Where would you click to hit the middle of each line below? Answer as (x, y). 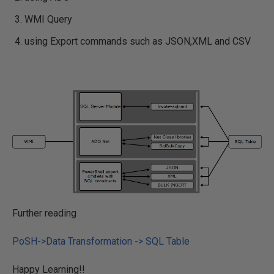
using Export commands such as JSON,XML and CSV (138, 41)
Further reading (44, 213)
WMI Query (48, 19)
